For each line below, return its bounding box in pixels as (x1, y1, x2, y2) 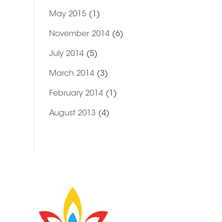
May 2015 (49, 10, 86, 18)
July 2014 (49, 50, 84, 58)
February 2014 (49, 90, 103, 98)
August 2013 (49, 110, 96, 117)
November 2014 (49, 30, 110, 38)
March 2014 (49, 70, 94, 78)
